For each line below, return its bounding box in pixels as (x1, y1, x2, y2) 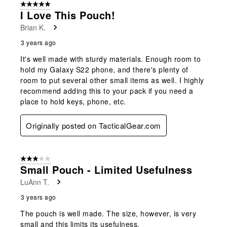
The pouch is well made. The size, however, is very (20, 208, 196, 218)
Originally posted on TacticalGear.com (26, 120, 161, 131)
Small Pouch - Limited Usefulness (20, 162, 192, 177)
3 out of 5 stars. (20, 154, 66, 164)
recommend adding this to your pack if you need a (20, 85, 193, 96)
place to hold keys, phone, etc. (20, 96, 126, 106)
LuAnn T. (20, 176, 49, 187)
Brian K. (20, 22, 46, 32)
